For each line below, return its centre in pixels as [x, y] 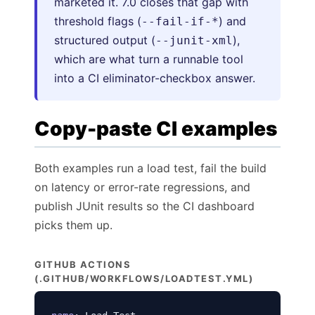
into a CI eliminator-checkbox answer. [155, 78]
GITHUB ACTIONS [83, 264]
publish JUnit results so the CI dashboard [144, 206]
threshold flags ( [98, 21]
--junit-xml [194, 40]
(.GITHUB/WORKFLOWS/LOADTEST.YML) [144, 278]
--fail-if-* [180, 21]
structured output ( [105, 40]
